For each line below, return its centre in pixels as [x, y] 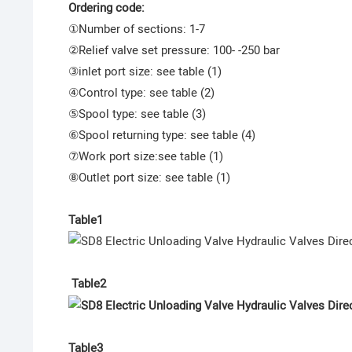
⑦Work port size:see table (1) [145, 157]
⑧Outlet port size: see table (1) [149, 178]
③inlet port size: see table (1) [145, 72]
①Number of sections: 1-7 [136, 29]
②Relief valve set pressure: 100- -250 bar [174, 51]
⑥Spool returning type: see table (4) [161, 136]
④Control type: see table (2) [141, 93]
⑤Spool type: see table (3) [137, 114]
